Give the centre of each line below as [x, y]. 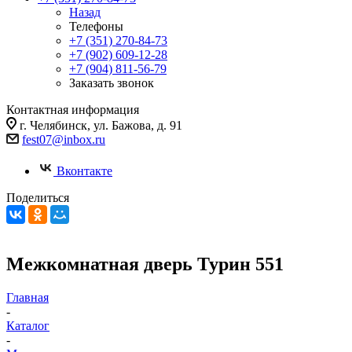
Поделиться [38, 198]
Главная [27, 297]
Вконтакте [84, 171]
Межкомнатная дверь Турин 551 [145, 264]
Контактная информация [73, 110]
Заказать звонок [112, 83]
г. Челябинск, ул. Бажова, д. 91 [101, 125]
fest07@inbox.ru [64, 139]
